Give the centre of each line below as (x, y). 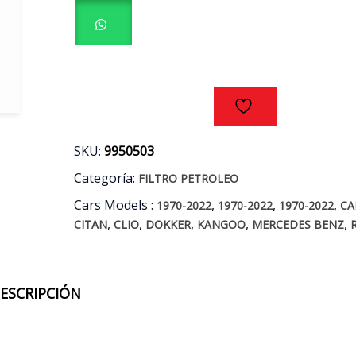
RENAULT (99, 47)
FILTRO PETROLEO (189, 179)
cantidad (95, 130)
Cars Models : (116, 205)
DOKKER (168, 225)
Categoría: (106, 178)
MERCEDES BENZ (298, 225)
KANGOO (222, 225)
